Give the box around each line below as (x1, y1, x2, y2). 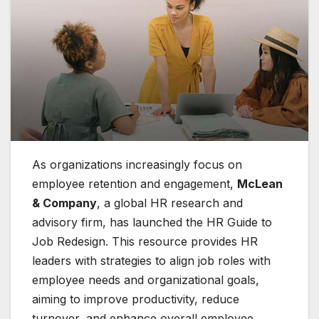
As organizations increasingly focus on (32, 157, 242, 172)
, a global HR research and (97, 196, 243, 211)
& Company (32, 196, 97, 211)
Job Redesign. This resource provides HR (32, 234, 258, 249)
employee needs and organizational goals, (32, 273, 259, 288)
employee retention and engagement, (32, 177, 237, 192)
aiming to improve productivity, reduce (32, 292, 239, 307)
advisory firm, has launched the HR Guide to (32, 215, 272, 230)
